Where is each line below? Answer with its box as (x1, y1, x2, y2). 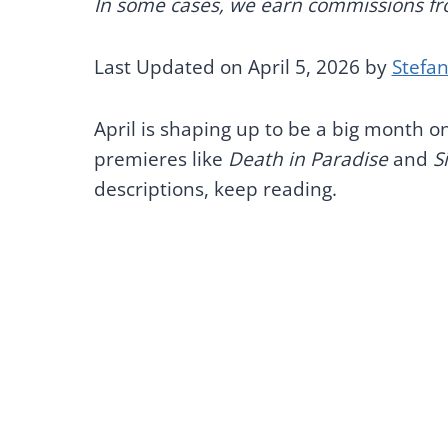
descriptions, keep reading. (93, 175, 342, 202)
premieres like (93, 145, 228, 172)
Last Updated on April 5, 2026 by (93, 53, 392, 80)
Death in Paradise (227, 145, 388, 172)
